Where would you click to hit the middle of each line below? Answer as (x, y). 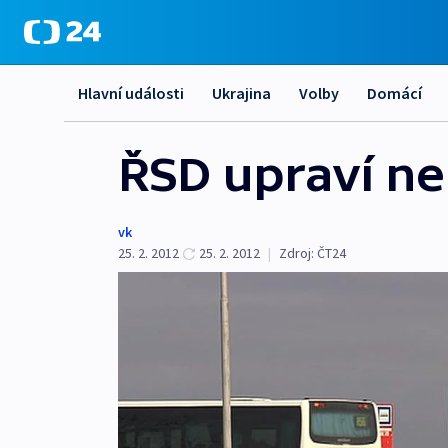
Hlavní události (131, 93)
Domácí (394, 93)
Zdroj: (296, 253)
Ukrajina (241, 93)
